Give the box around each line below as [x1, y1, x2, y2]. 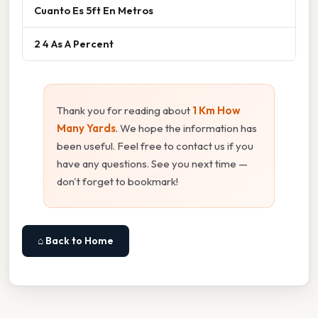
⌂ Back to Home [38, 234, 114, 248]
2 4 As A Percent [34, 37, 114, 51]
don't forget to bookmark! [57, 175, 178, 189]
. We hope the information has [116, 121, 257, 136]
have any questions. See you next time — [57, 157, 248, 171]
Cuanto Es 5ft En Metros [34, 4, 153, 18]
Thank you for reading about [57, 104, 192, 118]
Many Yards [57, 121, 116, 136]
